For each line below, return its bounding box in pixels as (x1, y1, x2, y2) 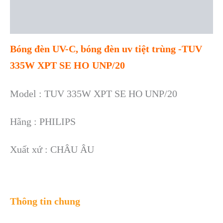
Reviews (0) (10, 19, 53, 29)
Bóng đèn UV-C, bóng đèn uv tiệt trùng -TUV (10, 43, 202, 55)
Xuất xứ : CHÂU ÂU (10, 144, 94, 155)
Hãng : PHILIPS (10, 115, 76, 127)
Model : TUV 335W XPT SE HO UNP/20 (10, 88, 177, 99)
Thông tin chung (10, 195, 80, 207)
